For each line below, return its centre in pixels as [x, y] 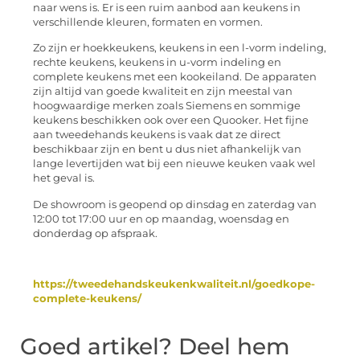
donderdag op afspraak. [96, 233]
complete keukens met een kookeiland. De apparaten [175, 77]
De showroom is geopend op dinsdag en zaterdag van [175, 204]
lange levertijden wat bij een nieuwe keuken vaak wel [174, 164]
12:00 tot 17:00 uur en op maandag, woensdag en [161, 219]
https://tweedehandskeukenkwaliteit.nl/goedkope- [174, 284]
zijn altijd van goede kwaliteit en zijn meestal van [163, 92]
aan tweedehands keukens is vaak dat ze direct [157, 135]
